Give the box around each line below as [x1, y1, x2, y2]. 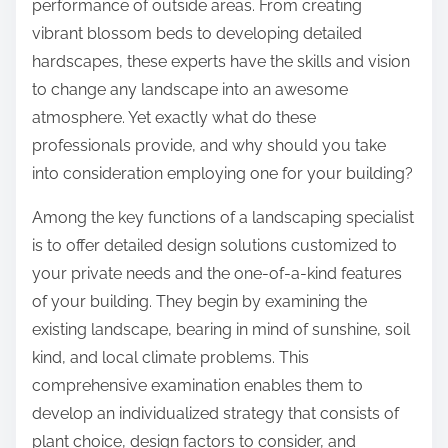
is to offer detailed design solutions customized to [32, 236, 397, 256]
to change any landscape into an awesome [32, 80, 348, 100]
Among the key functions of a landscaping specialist [32, 208, 414, 228]
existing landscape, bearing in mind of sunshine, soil [32, 320, 410, 340]
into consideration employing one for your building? [32, 164, 413, 184]
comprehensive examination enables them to [32, 376, 363, 396]
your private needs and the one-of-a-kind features [32, 264, 402, 284]
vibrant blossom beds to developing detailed [32, 24, 362, 44]
